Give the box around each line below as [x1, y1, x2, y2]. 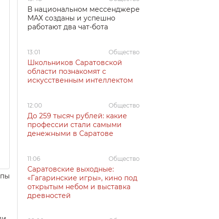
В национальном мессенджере [27, 5, 140, 14]
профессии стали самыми [27, 120, 122, 129]
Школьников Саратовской [27, 58, 122, 67]
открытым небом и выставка [27, 182, 131, 191]
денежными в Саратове [27, 129, 113, 138]
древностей [27, 191, 71, 200]
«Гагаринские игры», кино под [27, 174, 137, 182]
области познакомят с [27, 67, 106, 76]
